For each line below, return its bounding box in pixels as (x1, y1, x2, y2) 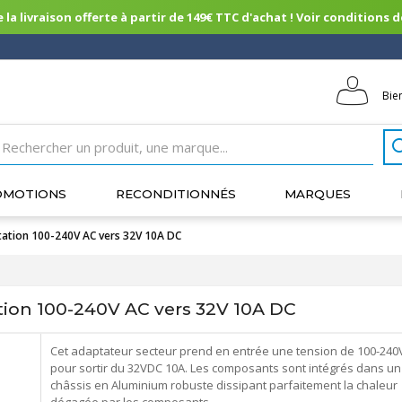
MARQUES (284, 187, 352, 201)
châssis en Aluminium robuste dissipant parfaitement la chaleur (49, 377, 398, 393)
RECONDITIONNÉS (115, 187, 236, 201)
